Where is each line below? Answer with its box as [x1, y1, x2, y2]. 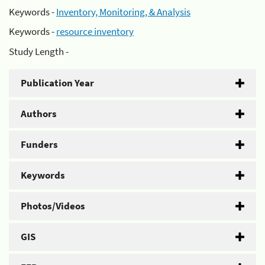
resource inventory [56, 25, 134, 38]
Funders [21, 137, 58, 151]
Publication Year [21, 76, 94, 89]
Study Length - [9, 44, 69, 58]
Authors [21, 106, 57, 120]
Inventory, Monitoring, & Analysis [56, 5, 190, 18]
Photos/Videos [21, 199, 85, 212]
